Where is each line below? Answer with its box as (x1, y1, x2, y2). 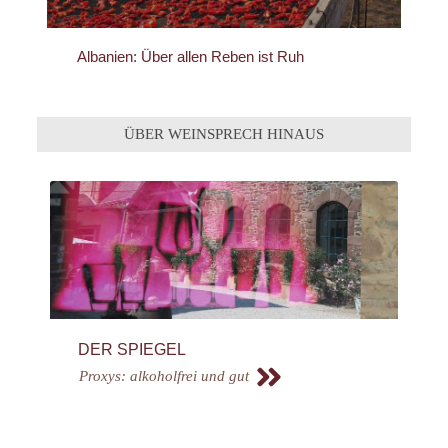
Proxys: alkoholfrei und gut (78, 368, 249, 384)
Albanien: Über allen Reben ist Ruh (76, 48, 304, 65)
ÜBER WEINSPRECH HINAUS (123, 126, 324, 142)
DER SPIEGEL (77, 341, 186, 358)
